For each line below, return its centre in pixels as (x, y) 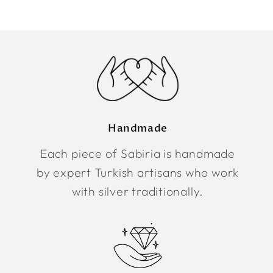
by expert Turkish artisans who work (138, 172)
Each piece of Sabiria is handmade (138, 154)
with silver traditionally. (138, 191)
